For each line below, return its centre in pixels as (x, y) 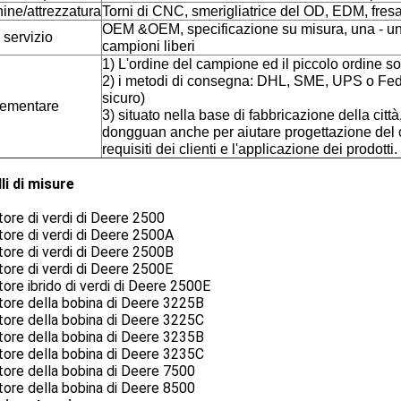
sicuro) (124, 98)
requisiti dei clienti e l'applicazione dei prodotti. (250, 149)
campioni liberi (149, 46)
